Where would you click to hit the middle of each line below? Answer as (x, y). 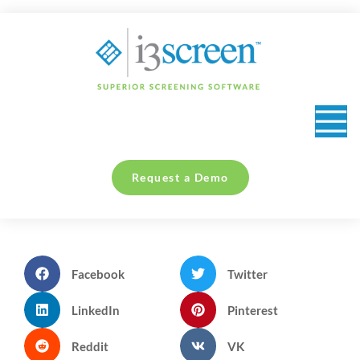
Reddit (90, 346)
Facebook (98, 274)
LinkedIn (95, 310)
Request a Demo (180, 177)
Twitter (247, 274)
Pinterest (252, 310)
